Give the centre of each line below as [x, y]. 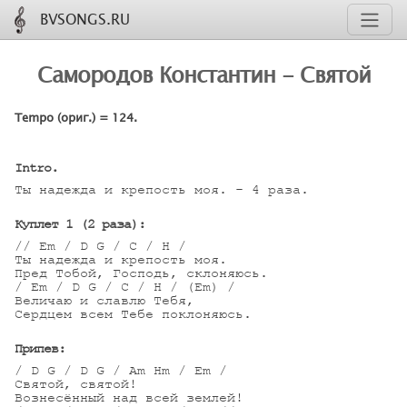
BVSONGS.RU [85, 18]
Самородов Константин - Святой [203, 75]
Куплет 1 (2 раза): [80, 224]
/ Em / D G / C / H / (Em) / [125, 287]
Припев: [40, 349]
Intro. [36, 168]
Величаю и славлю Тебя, [104, 301]
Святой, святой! [76, 384]
